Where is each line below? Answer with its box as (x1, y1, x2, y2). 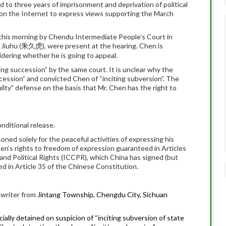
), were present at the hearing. (42, 41, 139, 50)
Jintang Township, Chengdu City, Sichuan (37, 190, 167, 199)
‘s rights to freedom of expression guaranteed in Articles (8, 144, 186, 152)
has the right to (126, 83, 177, 92)
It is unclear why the (109, 65, 173, 74)
